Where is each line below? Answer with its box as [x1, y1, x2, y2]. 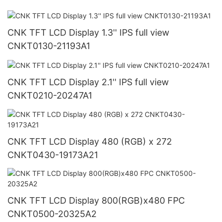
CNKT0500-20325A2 [7, 209, 97, 220]
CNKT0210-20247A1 [7, 90, 93, 101]
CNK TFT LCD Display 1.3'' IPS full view [7, 27, 169, 38]
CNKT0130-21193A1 [7, 41, 91, 52]
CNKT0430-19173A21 [7, 149, 98, 160]
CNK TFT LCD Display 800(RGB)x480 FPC [7, 195, 185, 206]
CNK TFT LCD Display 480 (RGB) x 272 [7, 136, 172, 147]
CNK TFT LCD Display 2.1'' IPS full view [7, 77, 169, 88]
